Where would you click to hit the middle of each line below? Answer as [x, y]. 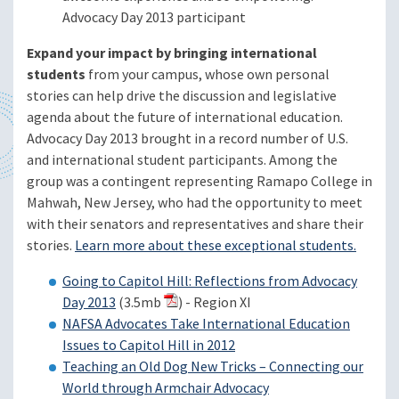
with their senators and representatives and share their [195, 224]
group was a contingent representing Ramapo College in [199, 181]
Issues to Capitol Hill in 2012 [149, 345]
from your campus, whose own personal [208, 74]
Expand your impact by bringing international [172, 53]
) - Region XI [215, 302]
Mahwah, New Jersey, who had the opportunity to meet [195, 202]
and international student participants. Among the [182, 159]
